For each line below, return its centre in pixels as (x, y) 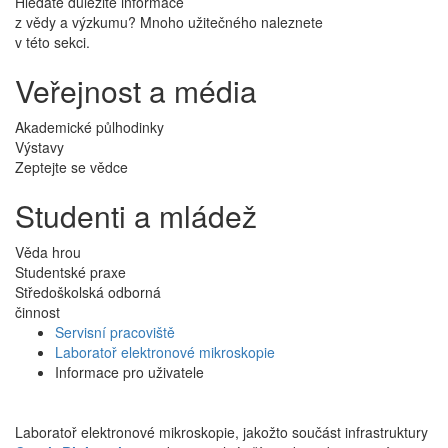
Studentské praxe (70, 271)
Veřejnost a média (136, 90)
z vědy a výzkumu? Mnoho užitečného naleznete (169, 21)
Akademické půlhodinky (89, 126)
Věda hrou (48, 251)
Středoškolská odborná (88, 291)
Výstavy (39, 146)
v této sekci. (52, 41)
